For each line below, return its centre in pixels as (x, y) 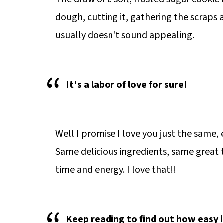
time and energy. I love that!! (116, 170)
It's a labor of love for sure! (126, 85)
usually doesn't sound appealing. (125, 35)
